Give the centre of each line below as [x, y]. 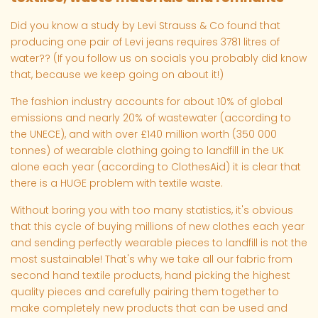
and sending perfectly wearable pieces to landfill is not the [159, 243]
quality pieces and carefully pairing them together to [145, 292]
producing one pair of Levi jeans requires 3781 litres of [145, 42]
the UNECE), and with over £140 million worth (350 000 [144, 135]
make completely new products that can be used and [149, 308]
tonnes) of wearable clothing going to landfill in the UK [147, 151]
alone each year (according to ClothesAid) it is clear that [156, 167]
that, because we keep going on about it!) [117, 75]
